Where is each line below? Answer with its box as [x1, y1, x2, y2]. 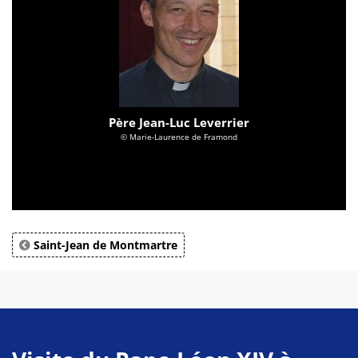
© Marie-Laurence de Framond [121, 130, 237, 142]
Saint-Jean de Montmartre [30, 237, 177, 253]
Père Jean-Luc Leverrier [109, 113, 249, 130]
